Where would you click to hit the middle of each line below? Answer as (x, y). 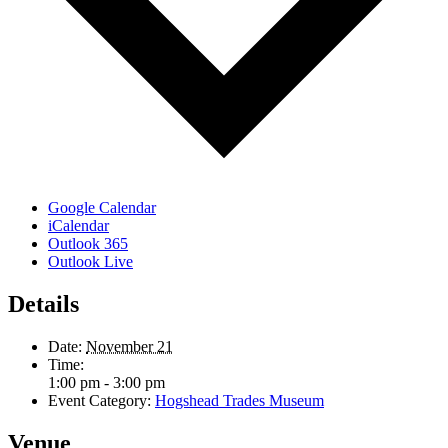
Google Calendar (102, 208)
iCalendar (78, 226)
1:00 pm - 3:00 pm (106, 382)
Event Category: (99, 400)
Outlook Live (90, 262)
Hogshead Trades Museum (239, 400)
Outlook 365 (88, 244)
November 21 (129, 346)
